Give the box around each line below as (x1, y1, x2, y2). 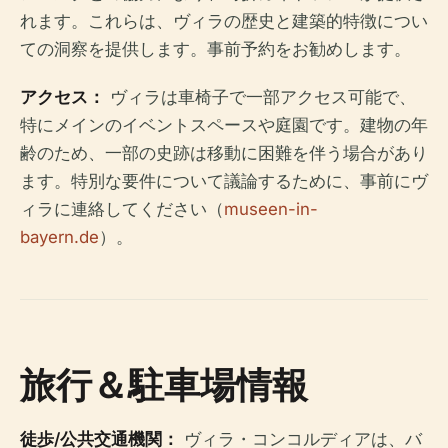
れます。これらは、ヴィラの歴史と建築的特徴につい (20, 11, 428, 32)
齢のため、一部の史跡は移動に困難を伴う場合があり (20, 143, 428, 164)
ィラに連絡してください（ (20, 199, 224, 220)
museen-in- (224, 199, 318, 220)
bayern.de (20, 227, 99, 248)
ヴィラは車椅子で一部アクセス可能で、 (105, 87, 416, 108)
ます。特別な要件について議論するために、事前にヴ (20, 171, 428, 192)
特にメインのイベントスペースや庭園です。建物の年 (20, 115, 428, 136)
